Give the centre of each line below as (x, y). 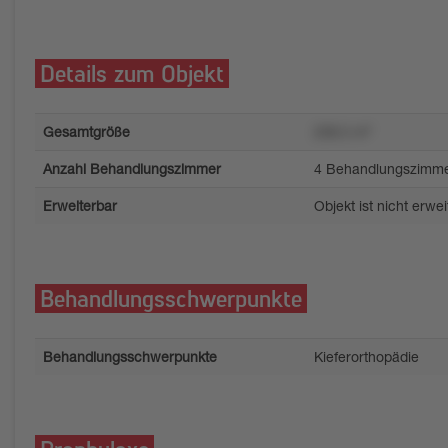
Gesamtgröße (86, 131)
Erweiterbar (80, 205)
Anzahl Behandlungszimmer (132, 168)
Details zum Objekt (132, 72)
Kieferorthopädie (366, 356)
